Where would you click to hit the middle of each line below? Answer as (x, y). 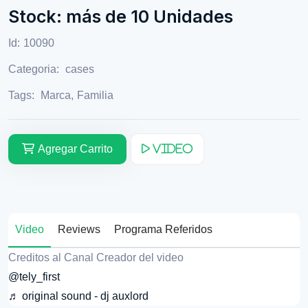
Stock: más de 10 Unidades (121, 16)
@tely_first (34, 276)
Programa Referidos (163, 229)
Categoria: (35, 69)
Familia (95, 95)
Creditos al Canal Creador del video (96, 257)
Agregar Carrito (75, 148)
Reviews (79, 229)
